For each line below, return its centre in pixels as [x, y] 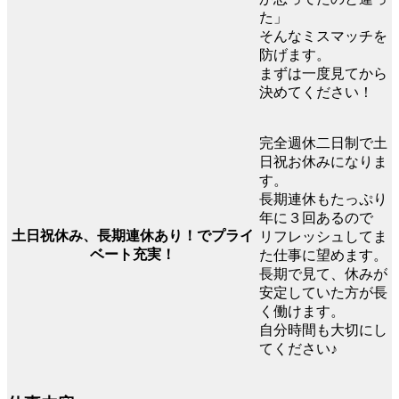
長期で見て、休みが [323, 274]
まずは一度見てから [323, 74]
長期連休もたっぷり [323, 199]
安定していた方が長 [323, 293]
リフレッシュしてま [323, 237]
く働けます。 [302, 312]
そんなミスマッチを [323, 37]
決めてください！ [316, 93]
